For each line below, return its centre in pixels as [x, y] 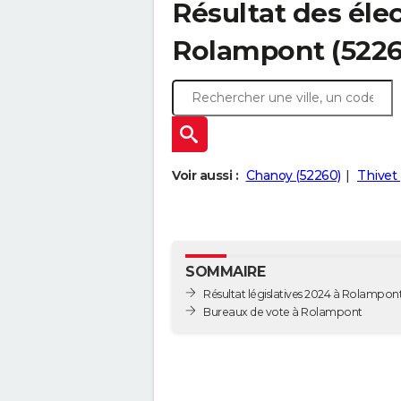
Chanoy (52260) [293, 176]
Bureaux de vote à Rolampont [327, 311]
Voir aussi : [205, 176]
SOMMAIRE [225, 272]
